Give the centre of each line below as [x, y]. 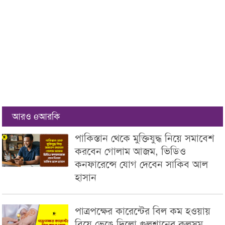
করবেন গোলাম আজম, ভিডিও [131, 151]
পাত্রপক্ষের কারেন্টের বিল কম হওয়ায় [143, 211]
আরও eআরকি [36, 117]
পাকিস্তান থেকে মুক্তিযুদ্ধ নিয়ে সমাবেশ [145, 138]
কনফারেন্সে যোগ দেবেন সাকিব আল [142, 164]
